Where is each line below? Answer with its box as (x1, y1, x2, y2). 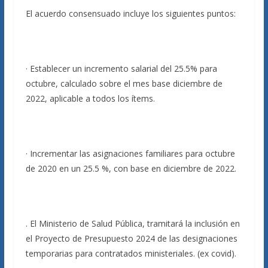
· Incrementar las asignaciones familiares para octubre (25, 148, 235, 159)
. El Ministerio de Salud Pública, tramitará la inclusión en (25, 218, 240, 229)
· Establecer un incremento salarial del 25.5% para (25, 63, 217, 74)
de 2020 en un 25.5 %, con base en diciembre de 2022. (25, 163, 236, 174)
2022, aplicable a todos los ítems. (25, 93, 155, 104)
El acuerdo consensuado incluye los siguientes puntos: (25, 8, 236, 19)
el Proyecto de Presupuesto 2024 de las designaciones (25, 233, 237, 244)
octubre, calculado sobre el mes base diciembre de (25, 78, 223, 89)
